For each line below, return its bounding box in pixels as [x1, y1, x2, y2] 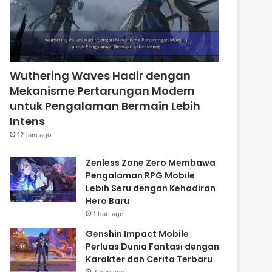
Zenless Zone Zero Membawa [86, 156, 216, 169]
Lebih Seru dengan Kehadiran [86, 182, 216, 194]
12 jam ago [17, 130, 52, 139]
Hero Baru [86, 194, 130, 207]
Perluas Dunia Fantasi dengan [86, 240, 220, 253]
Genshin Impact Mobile [86, 227, 189, 240]
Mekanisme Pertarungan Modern [10, 83, 195, 98]
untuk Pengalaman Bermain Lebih [10, 98, 201, 114]
